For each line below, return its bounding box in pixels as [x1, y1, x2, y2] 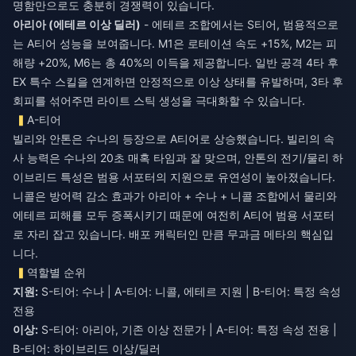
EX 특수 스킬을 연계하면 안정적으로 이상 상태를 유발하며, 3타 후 [13, 74, 343, 88]
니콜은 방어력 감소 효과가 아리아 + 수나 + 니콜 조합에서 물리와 [13, 188, 337, 203]
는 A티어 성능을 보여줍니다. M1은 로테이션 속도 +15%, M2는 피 [13, 36, 337, 50]
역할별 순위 [27, 265, 87, 279]
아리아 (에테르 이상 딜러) [13, 17, 141, 31]
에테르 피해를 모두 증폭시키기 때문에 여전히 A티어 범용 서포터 [13, 207, 335, 222]
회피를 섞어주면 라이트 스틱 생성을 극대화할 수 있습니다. [13, 93, 305, 107]
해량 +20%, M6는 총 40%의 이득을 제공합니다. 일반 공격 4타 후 [13, 55, 339, 69]
